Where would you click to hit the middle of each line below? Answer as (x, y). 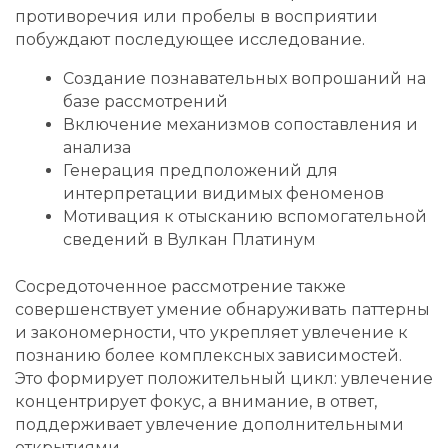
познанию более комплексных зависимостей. (208, 356)
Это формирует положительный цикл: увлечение (224, 379)
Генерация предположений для (200, 171)
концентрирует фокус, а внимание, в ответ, (196, 402)
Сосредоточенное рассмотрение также (180, 287)
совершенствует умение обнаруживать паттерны (222, 310)
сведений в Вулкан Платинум (189, 240)
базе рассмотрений (145, 102)
